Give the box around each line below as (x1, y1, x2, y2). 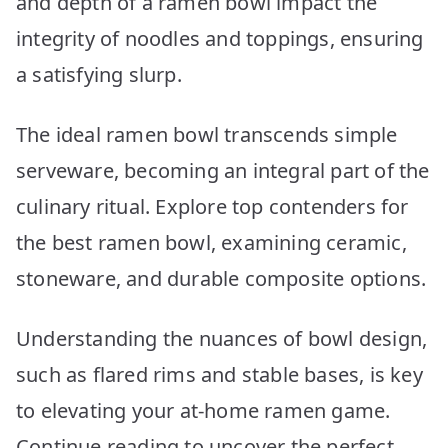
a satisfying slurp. (16, 60, 182, 88)
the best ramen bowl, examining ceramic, (16, 228, 407, 256)
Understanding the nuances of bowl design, (16, 324, 428, 352)
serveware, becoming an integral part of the (16, 156, 430, 184)
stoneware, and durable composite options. (16, 264, 427, 292)
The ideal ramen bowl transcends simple (16, 120, 398, 148)
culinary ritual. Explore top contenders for (16, 192, 409, 220)
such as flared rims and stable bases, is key (16, 360, 423, 388)
